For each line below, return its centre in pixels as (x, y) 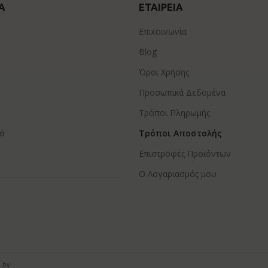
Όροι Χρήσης (164, 72)
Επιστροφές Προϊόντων (185, 153)
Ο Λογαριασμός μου (177, 174)
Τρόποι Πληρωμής (174, 113)
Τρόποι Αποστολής (180, 133)
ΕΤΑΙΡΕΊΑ (161, 7)
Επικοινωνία (162, 31)
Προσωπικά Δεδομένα (182, 92)
